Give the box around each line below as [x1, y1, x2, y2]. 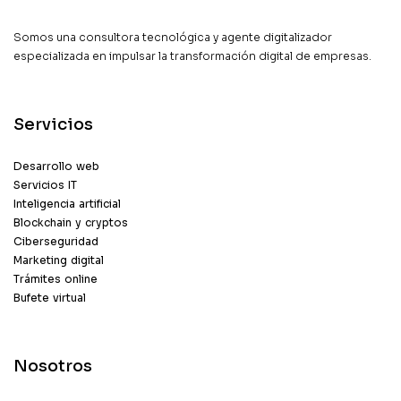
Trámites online [13, 271, 98, 286]
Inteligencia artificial [13, 196, 121, 210]
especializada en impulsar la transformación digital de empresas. [13, 48, 371, 63]
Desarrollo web [13, 158, 99, 173]
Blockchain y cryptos [13, 215, 128, 229]
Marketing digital [13, 252, 104, 267]
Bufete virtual [13, 290, 86, 304]
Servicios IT [13, 177, 77, 192]
